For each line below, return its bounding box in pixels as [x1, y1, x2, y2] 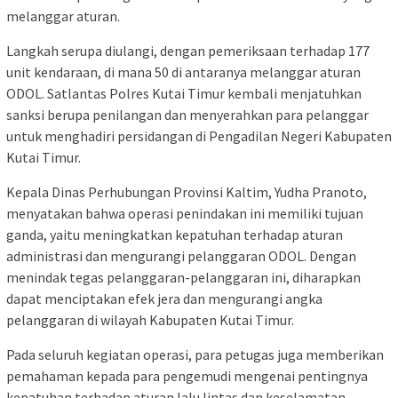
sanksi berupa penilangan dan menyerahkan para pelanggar [6, 106, 369, 124]
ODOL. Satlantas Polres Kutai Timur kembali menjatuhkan [6, 84, 362, 103]
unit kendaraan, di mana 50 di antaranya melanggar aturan [6, 63, 361, 82]
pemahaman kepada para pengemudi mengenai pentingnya [6, 367, 368, 386]
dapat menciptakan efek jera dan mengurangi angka [6, 290, 322, 308]
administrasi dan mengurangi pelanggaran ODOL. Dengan [6, 247, 356, 266]
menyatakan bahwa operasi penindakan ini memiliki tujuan [6, 204, 363, 223]
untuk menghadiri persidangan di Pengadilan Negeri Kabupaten [6, 127, 392, 146]
